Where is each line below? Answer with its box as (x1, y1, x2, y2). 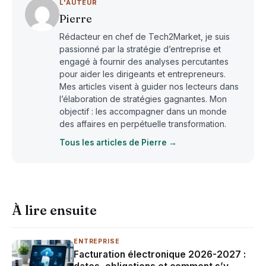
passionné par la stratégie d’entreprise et (59, 43, 221, 54)
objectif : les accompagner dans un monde (59, 106, 227, 116)
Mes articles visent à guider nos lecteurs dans (59, 81, 239, 91)
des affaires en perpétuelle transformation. (59, 118, 226, 129)
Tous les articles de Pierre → (59, 137, 177, 147)
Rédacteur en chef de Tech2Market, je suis (59, 31, 230, 42)
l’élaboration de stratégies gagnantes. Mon (59, 93, 227, 104)
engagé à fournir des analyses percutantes (59, 56, 229, 66)
